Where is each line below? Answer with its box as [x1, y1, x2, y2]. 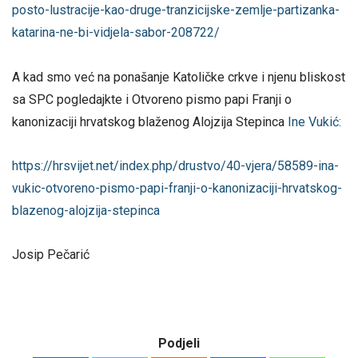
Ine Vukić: [288, 113, 341, 129]
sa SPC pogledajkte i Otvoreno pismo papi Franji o [12, 91, 292, 107]
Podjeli [158, 336, 200, 352]
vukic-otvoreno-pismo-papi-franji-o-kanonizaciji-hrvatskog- [12, 180, 342, 196]
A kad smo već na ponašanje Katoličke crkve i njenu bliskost [12, 69, 345, 85]
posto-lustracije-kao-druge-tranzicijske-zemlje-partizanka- [12, 2, 340, 18]
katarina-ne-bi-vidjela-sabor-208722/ [12, 25, 220, 41]
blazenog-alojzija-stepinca [12, 202, 160, 218]
